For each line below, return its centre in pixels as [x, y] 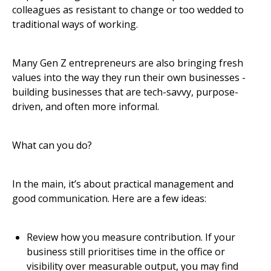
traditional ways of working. [75, 24]
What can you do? [52, 145]
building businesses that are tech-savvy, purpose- [125, 92]
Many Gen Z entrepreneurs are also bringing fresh [128, 63]
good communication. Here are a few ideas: [109, 199]
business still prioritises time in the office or [126, 252]
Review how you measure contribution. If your [131, 237]
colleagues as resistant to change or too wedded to [128, 10]
